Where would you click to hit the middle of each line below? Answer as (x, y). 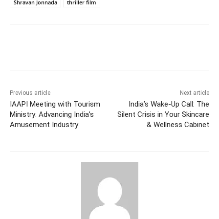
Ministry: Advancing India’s (52, 114)
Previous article (30, 93)
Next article (194, 93)
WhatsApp (165, 48)
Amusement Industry (44, 124)
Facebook (45, 48)
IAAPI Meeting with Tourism (55, 104)
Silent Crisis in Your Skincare (163, 114)
